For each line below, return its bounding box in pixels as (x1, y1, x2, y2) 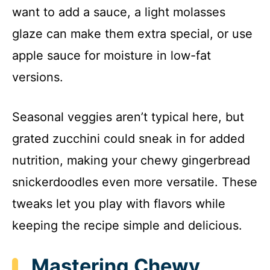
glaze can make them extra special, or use (12, 26, 253, 41)
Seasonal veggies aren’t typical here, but (12, 109, 244, 124)
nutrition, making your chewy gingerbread (12, 152, 250, 168)
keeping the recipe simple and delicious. (12, 218, 242, 233)
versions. (12, 69, 63, 84)
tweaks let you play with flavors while (12, 196, 225, 211)
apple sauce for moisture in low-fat (12, 48, 211, 63)
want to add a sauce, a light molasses (12, 4, 225, 19)
